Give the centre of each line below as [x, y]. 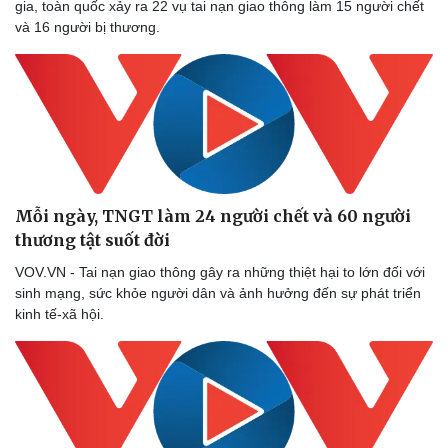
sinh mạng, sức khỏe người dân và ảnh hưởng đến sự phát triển [218, 293]
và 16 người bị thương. [87, 26]
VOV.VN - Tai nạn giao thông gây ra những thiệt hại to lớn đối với [220, 272]
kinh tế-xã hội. [63, 314]
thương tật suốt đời [92, 240]
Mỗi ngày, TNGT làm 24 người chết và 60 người [213, 216]
